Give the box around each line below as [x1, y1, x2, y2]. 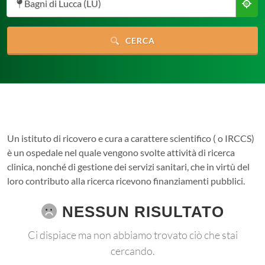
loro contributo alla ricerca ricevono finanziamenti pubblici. [7, 175, 245, 186]
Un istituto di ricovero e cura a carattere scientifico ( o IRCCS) [7, 132, 254, 144]
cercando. [110, 244, 155, 257]
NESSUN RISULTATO [57, 203, 224, 221]
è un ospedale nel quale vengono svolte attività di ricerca [7, 147, 235, 158]
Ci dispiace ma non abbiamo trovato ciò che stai [27, 228, 238, 241]
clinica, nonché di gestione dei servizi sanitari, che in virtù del [7, 161, 250, 172]
